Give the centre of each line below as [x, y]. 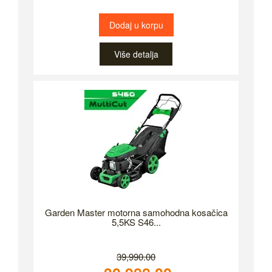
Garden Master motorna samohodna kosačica [136, 212]
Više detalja [136, 54]
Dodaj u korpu [136, 25]
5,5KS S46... [136, 222]
